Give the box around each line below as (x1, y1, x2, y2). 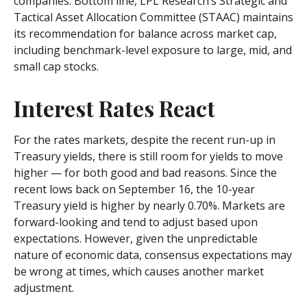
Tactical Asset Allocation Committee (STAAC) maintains (14, 10, 293, 25)
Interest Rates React (14, 93, 215, 123)
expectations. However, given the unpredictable (14, 231, 258, 247)
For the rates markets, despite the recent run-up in (14, 132, 275, 148)
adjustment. (14, 280, 74, 296)
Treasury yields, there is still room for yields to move (14, 149, 283, 164)
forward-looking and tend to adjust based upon (14, 214, 258, 230)
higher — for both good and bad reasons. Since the (14, 165, 277, 181)
